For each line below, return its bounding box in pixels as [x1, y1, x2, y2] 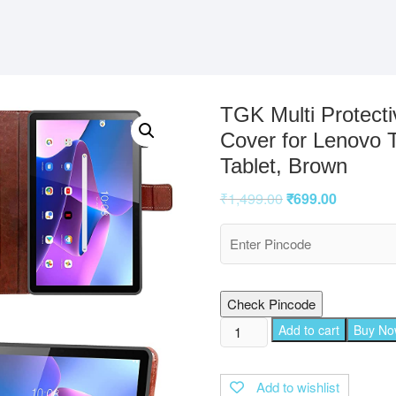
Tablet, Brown [219, 153, 347, 178]
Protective [218, 359, 278, 378]
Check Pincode [226, 293, 316, 313]
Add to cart [278, 320, 340, 339]
